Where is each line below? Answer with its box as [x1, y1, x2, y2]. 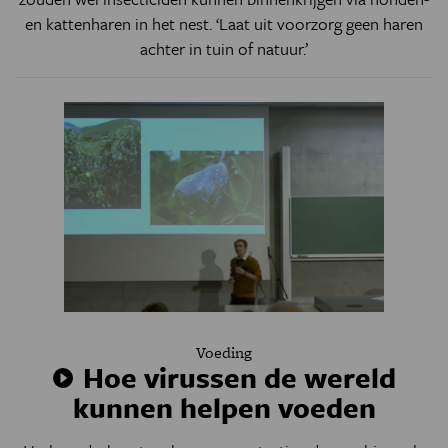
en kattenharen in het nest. [25, 11, 216, 36]
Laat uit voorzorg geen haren [219, 11, 423, 36]
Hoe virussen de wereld [75, 357, 396, 397]
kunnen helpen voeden [72, 387, 376, 427]
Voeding [196, 341, 252, 364]
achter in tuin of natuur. [140, 36, 305, 61]
